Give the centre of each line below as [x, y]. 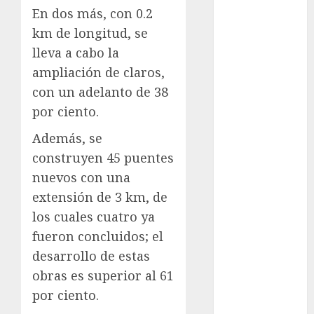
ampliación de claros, [98, 73]
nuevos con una [81, 178]
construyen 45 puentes [103, 158]
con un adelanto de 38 [100, 92]
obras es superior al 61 [103, 276]
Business [250, 111]
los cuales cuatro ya [94, 217]
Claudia [246, 273]
